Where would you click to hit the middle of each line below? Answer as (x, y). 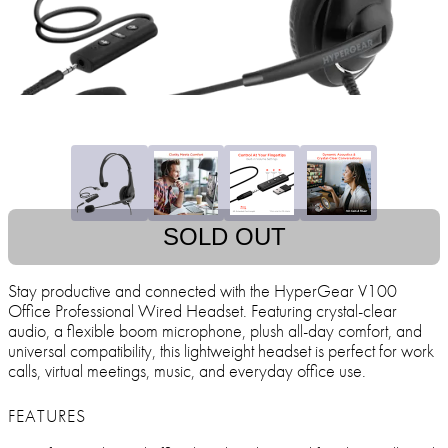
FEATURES (47, 416)
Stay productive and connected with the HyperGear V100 (202, 291)
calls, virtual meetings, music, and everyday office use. (187, 371)
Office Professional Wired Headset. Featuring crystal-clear (202, 311)
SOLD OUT (224, 237)
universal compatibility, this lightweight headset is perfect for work (221, 351)
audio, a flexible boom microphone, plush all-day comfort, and (215, 331)
